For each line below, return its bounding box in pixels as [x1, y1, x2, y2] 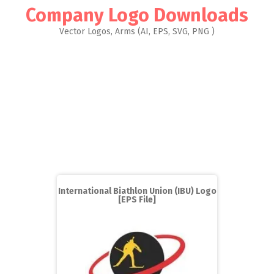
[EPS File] [118, 194, 156, 205]
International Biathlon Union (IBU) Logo [57, 186, 217, 196]
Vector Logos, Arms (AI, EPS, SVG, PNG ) [59, 26, 215, 37]
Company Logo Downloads [26, 4, 248, 26]
